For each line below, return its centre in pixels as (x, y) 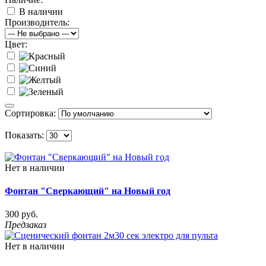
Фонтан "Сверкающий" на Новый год (88, 191)
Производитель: (37, 22)
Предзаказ (26, 225)
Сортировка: (30, 113)
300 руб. (21, 214)
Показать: (24, 135)
